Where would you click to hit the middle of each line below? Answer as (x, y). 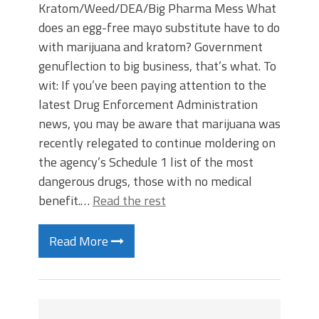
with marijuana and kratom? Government (151, 47)
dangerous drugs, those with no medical (145, 181)
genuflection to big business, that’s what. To (157, 66)
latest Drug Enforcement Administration (148, 104)
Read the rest (129, 200)
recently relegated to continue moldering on (157, 143)
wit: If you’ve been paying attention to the (152, 85)
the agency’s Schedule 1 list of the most (146, 162)
